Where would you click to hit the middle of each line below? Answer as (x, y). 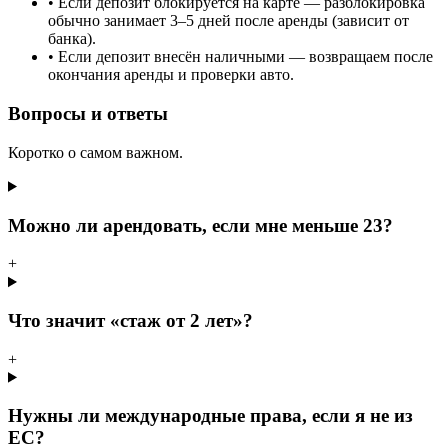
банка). (72, 39)
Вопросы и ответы (88, 114)
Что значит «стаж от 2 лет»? (130, 320)
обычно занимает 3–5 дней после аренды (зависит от (228, 21)
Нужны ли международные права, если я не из (210, 416)
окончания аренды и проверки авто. (171, 75)
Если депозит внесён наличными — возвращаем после (245, 57)
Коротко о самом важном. (95, 152)
